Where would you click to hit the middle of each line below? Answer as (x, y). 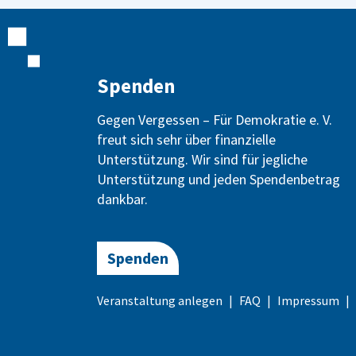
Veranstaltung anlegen (160, 300)
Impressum (308, 300)
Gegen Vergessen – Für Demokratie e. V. (215, 120)
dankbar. (122, 199)
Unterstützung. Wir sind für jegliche (202, 159)
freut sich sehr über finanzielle (186, 139)
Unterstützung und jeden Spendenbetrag (219, 179)
